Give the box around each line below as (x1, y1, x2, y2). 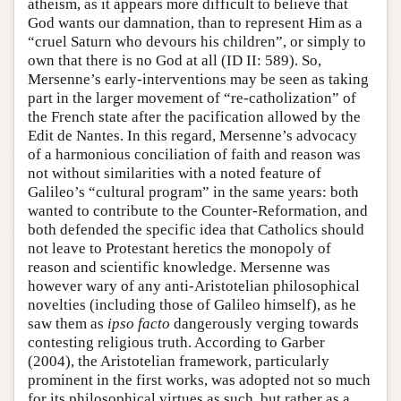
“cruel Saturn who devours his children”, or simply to (28, 33, 366, 51)
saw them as (28, 315, 107, 333)
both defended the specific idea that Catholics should (28, 221, 364, 239)
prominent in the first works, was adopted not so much (28, 371, 371, 389)
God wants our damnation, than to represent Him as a (28, 14, 363, 32)
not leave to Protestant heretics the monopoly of (28, 240, 331, 258)
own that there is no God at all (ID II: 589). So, (28, 52, 321, 70)
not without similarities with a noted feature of (28, 165, 321, 183)
